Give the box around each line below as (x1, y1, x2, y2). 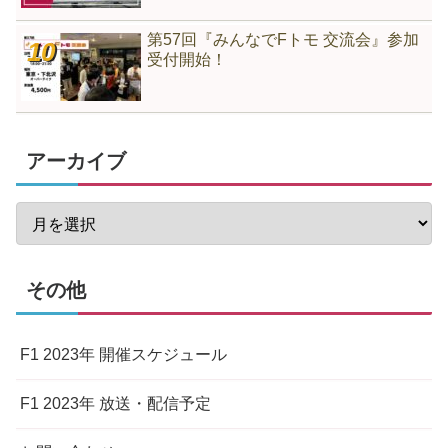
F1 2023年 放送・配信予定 (20, 394, 211, 412)
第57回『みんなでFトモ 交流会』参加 (147, 30, 420, 48)
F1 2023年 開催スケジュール (20, 345, 227, 363)
